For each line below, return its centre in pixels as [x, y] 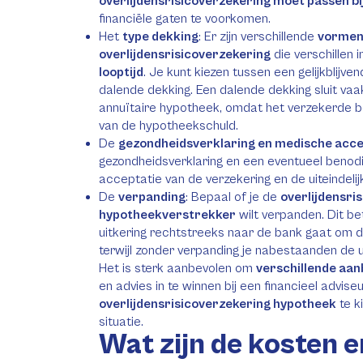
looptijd [121, 72]
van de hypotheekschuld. [169, 126]
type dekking [160, 36]
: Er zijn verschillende [258, 36]
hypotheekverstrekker [167, 215]
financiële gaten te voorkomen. [185, 19]
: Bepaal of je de [233, 197]
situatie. [121, 322]
